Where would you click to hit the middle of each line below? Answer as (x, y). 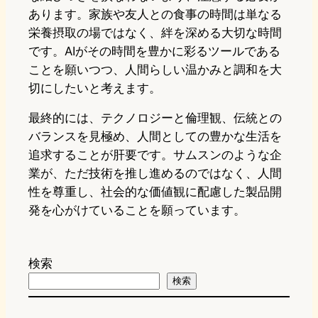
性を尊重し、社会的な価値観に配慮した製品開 (155, 192)
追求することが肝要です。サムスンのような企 (155, 155)
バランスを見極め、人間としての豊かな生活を (155, 137)
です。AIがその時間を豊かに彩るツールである (154, 51)
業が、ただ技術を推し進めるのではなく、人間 (155, 174)
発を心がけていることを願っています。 (137, 210)
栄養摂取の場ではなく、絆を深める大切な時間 (155, 32)
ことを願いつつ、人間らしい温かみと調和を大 (155, 69)
